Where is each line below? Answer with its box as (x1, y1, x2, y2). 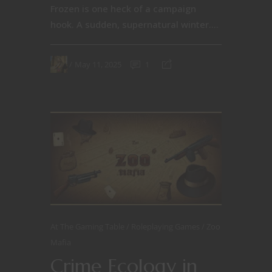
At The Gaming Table (50, 221, 126, 233)
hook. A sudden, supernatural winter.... (50, 18, 219, 31)
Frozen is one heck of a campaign (50, 2, 196, 15)
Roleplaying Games (131, 221, 202, 233)
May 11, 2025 (75, 58, 121, 70)
